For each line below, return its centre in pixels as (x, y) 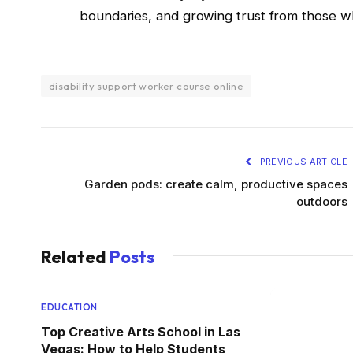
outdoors (322, 201)
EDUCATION (69, 307)
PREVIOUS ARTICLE (302, 161)
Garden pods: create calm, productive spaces (216, 184)
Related (75, 256)
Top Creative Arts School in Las (141, 331)
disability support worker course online (147, 85)
